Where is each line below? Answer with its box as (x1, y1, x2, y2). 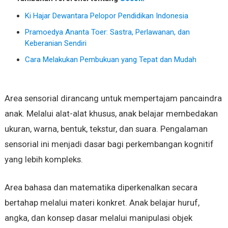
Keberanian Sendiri (24, 39, 87, 48)
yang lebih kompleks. (4, 154, 83, 165)
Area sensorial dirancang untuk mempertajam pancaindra (4, 93, 222, 104)
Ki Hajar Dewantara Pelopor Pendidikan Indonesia (24, 11, 188, 21)
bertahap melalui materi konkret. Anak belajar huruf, (4, 197, 199, 208)
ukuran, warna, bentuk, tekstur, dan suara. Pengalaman (4, 124, 208, 134)
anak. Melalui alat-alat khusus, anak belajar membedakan (4, 108, 218, 119)
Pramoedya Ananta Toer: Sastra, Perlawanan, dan (24, 27, 190, 37)
